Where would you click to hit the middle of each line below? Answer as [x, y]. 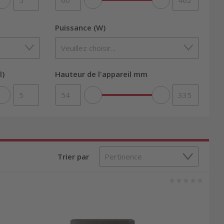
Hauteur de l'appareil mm [101, 74]
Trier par [73, 156]
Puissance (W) [80, 27]
